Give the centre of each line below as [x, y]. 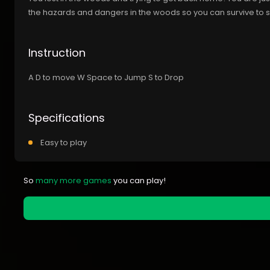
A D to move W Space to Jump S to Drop [106, 78]
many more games [74, 181]
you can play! [139, 181]
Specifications [67, 118]
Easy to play [64, 143]
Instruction [57, 53]
